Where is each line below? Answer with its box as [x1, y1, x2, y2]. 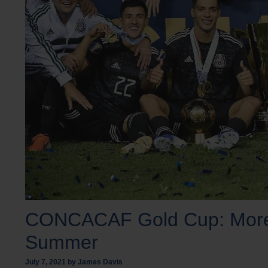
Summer [25, 232, 98, 254]
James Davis [78, 258, 123, 267]
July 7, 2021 [25, 258, 66, 267]
